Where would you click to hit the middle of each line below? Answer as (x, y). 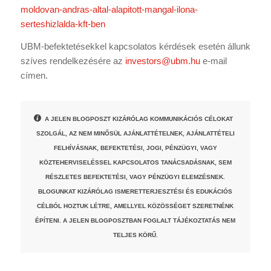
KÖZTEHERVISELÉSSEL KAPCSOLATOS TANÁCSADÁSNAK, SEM (135, 163)
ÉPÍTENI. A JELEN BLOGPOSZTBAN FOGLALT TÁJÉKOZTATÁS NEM (135, 221)
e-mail (213, 61)
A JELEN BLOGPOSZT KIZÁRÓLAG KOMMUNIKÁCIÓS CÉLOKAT (139, 119)
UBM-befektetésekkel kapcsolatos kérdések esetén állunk (135, 47)
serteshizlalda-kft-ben (63, 24)
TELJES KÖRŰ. (135, 235)
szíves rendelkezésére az (73, 61)
